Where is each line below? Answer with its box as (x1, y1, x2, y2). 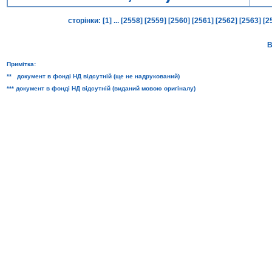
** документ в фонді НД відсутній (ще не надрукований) (7, 73, 180, 80)
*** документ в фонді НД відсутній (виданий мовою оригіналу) (7, 85, 195, 92)
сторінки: (68, 16, 101, 25)
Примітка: (7, 61, 36, 67)
